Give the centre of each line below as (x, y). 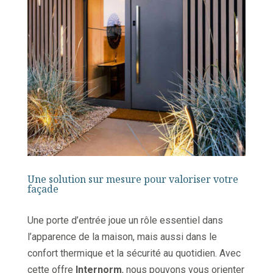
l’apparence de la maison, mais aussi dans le (122, 237)
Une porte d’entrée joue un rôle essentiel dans (125, 221)
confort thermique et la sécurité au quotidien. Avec (134, 253)
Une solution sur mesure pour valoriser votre (133, 179)
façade (43, 189)
